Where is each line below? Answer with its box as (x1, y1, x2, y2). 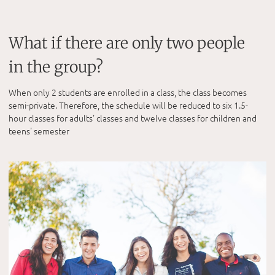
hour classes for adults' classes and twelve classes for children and (9, 111, 257, 124)
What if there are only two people (9, 33, 245, 53)
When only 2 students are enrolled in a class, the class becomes (9, 85, 247, 98)
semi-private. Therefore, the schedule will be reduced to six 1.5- (9, 98, 248, 111)
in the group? (9, 56, 103, 77)
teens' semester (9, 124, 69, 137)
